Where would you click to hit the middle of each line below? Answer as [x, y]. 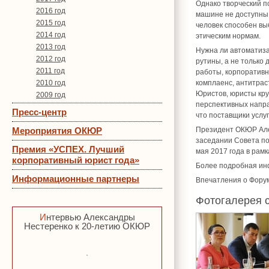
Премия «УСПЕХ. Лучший [68, 149]
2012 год [51, 59]
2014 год [51, 35]
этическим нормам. [228, 36]
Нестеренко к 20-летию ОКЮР [87, 226]
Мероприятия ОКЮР [57, 131]
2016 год [51, 11]
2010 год [51, 83]
